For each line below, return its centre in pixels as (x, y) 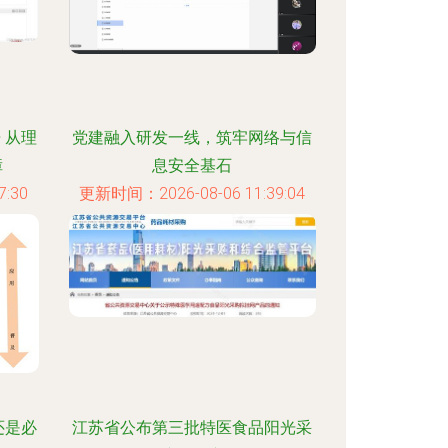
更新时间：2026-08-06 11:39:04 (192, 193)
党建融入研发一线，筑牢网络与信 (192, 137)
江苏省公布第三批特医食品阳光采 (192, 427)
